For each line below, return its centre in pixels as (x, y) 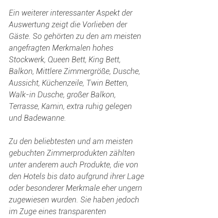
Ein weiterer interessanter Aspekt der (72, 13)
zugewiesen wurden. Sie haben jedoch (75, 200)
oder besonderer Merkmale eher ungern (76, 188)
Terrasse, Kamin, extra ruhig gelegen (71, 106)
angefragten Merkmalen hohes (62, 48)
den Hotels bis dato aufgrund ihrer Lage (77, 176)
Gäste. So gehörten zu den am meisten (76, 36)
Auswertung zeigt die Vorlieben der (69, 25)
